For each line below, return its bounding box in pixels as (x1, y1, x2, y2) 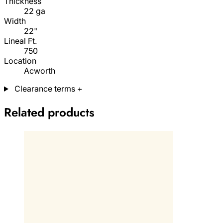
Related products (4, 103, 95, 121)
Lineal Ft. (4, 36, 37, 46)
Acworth (24, 66, 55, 76)
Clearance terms (14, 84, 75, 94)
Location (4, 56, 36, 66)
